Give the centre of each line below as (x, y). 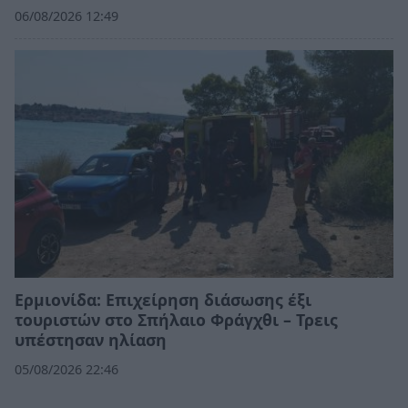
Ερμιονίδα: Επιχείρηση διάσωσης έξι (163, 299)
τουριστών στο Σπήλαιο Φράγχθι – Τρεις (176, 319)
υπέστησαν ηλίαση (91, 339)
